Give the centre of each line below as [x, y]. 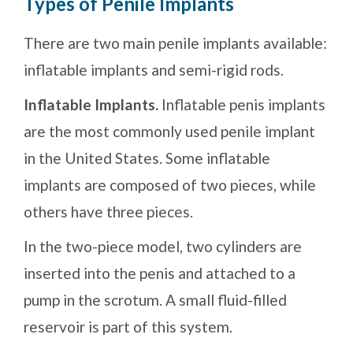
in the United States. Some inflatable [147, 158]
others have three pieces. [108, 212]
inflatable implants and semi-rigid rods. [154, 70]
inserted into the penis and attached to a [160, 273]
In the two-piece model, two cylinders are [163, 247]
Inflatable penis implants [242, 105]
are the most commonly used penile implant [169, 132]
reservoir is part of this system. [128, 327]
